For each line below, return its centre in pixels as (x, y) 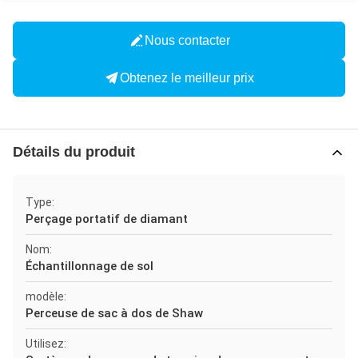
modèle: (46, 296)
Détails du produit (74, 152)
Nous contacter (187, 40)
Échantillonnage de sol (89, 266)
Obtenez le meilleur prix (187, 78)
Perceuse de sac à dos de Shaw (114, 313)
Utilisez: (46, 344)
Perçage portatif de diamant (107, 219)
